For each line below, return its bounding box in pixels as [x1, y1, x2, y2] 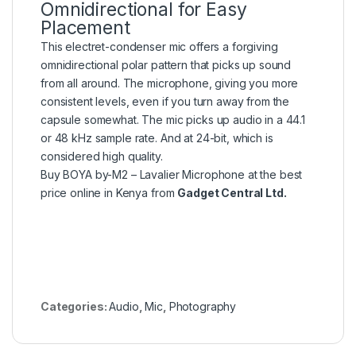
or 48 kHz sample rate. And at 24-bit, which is [41, 131, 273, 145]
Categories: [41, 300, 110, 314]
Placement [41, 17, 130, 40]
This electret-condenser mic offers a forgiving [41, 40, 278, 54]
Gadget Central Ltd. [177, 186, 287, 200]
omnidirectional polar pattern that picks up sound [41, 58, 292, 72]
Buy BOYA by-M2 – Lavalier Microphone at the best [41, 168, 303, 182]
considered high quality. [41, 149, 163, 164]
